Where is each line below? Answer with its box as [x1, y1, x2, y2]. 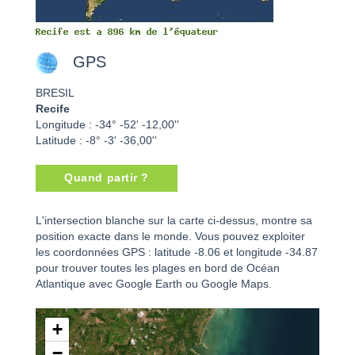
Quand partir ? [64, 172, 149, 185]
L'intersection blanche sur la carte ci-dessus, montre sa [36, 215, 312, 227]
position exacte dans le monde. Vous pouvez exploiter [36, 231, 305, 243]
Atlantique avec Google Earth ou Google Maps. [36, 278, 272, 291]
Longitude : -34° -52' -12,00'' [36, 119, 179, 132]
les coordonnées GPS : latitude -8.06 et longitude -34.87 [36, 246, 318, 259]
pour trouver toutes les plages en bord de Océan [36, 262, 280, 275]
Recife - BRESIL [61, 199, 153, 212]
